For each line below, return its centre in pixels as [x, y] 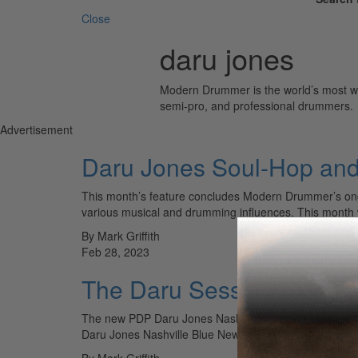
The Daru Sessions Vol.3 [214, 288]
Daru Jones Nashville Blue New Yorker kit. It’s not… [211, 334]
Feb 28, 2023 [115, 251]
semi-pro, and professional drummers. [256, 105]
